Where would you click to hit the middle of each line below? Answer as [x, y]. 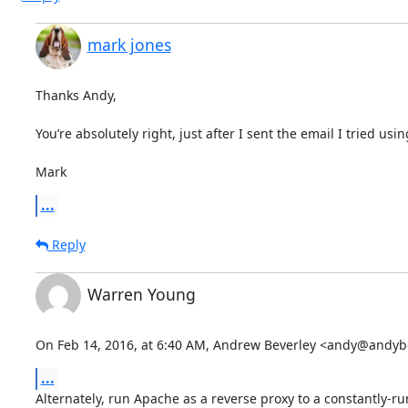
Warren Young [141, 294]
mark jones [129, 44]
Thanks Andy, [76, 95]
